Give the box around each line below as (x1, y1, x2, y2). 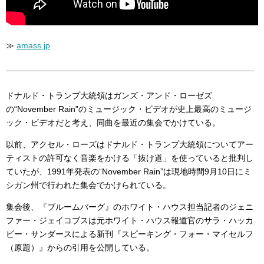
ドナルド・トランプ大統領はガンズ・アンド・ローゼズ (6, 90, 212, 100)
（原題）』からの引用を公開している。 (6, 242, 154, 252)
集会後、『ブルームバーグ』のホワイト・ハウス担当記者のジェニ (6, 202, 253, 212)
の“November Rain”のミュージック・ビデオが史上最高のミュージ (6, 104, 252, 114)
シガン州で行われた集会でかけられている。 (6, 180, 171, 190)
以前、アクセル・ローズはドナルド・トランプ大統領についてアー (6, 139, 253, 149)
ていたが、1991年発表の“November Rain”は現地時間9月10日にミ (6, 166, 252, 176)
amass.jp (16, 40, 50, 50)
